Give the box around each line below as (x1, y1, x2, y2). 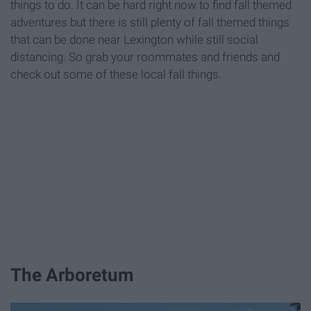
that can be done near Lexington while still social (10, 33, 258, 47)
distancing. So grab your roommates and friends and (10, 50, 280, 65)
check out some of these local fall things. (10, 67, 221, 82)
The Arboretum (10, 264, 134, 285)
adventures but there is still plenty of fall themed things (10, 15, 289, 30)
